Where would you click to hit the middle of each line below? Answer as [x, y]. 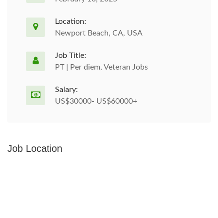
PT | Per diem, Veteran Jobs [101, 67]
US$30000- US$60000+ [96, 101]
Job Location [35, 148]
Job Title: [71, 55]
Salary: [66, 90]
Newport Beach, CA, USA [99, 33]
